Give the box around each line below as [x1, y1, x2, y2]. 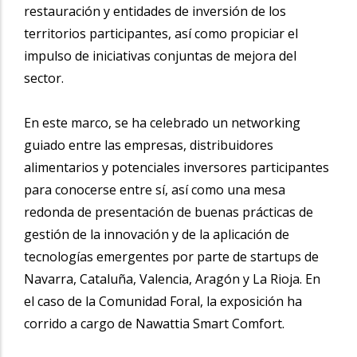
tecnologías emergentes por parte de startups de [24, 247, 319, 265]
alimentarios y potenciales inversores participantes [24, 158, 329, 176]
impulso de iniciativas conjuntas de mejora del [24, 46, 296, 65]
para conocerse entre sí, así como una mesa [24, 180, 285, 198]
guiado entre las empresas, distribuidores [24, 135, 273, 154]
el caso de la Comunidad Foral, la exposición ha [24, 292, 302, 310]
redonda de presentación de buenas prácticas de [24, 202, 313, 221]
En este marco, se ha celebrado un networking [24, 113, 300, 131]
